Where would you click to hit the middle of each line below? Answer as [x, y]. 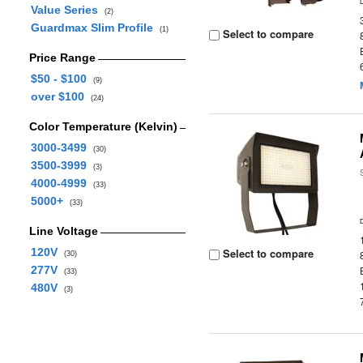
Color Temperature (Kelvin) [103, 126]
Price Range [62, 58]
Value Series [67, 10]
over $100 [60, 96]
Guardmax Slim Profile [95, 28]
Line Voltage [63, 231]
